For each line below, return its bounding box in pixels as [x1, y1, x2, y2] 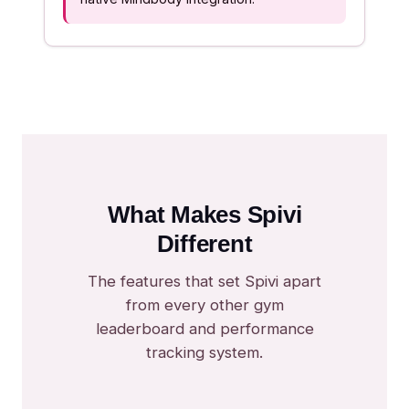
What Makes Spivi [107, 202, 302, 227]
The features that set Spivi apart [88, 272, 321, 290]
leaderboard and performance [95, 320, 314, 338]
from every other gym [125, 296, 284, 314]
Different [156, 231, 253, 257]
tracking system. [146, 343, 263, 362]
